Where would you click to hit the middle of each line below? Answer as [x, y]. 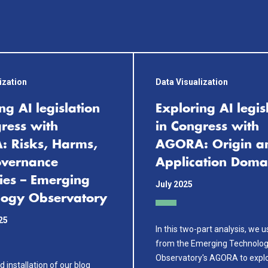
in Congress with [207, 127]
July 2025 [174, 184]
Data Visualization [192, 82]
